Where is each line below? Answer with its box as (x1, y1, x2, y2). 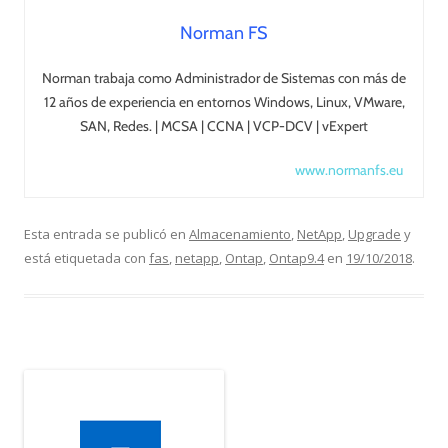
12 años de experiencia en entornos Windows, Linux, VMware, (43, 93, 405, 111)
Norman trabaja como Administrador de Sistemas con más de (42, 69, 406, 87)
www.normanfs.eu (295, 161, 403, 179)
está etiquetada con (24, 249, 149, 267)
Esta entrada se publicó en (24, 225, 189, 243)
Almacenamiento (189, 225, 291, 243)
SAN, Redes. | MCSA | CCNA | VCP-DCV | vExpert (80, 117, 368, 135)
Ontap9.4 (269, 249, 324, 267)
